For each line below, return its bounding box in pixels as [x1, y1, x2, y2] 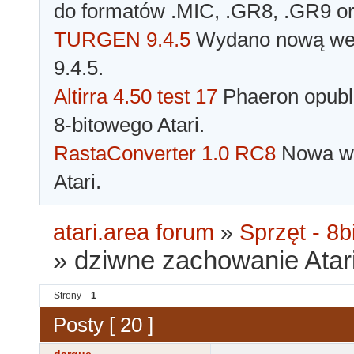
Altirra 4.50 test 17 [54, 85, 217, 109]
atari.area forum [53, 220, 215, 246]
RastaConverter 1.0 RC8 [54, 141, 276, 166]
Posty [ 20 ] [53, 312, 153, 337]
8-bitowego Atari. [54, 113, 205, 137]
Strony [54, 290, 81, 302]
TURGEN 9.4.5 [54, 28, 190, 52]
